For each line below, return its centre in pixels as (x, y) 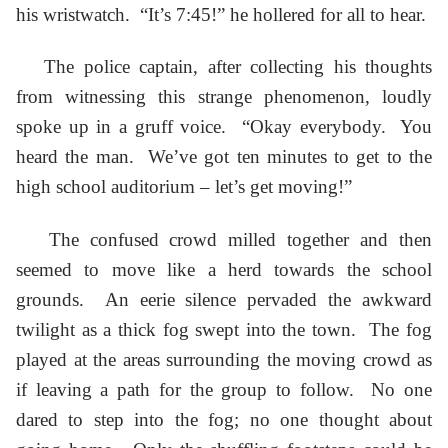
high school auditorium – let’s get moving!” (184, 187)
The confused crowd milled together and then (224, 239)
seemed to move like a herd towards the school (224, 269)
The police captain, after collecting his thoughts (224, 67)
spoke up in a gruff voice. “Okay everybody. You (224, 127)
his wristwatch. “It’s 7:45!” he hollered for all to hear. (221, 14)
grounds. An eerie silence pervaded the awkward (224, 299)
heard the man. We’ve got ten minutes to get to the (224, 157)
